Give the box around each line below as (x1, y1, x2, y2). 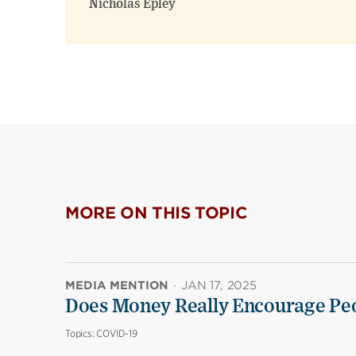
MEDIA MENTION (65, 279, 168, 292)
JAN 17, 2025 (181, 279, 257, 292)
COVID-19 (96, 327, 137, 339)
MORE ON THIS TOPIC (65, 203, 248, 222)
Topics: (65, 327, 97, 339)
